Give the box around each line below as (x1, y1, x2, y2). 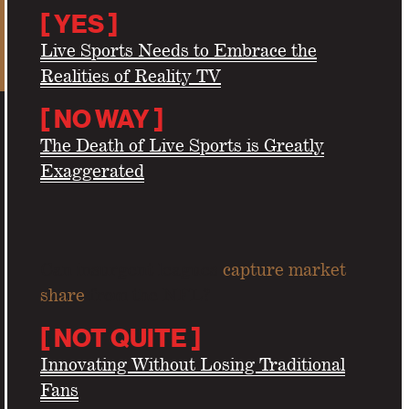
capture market (223, 258, 346, 280)
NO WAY (54, 104, 150, 135)
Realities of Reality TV (40, 65, 221, 87)
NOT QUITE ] (54, 323, 201, 354)
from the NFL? (85, 284, 211, 306)
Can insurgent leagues (40, 258, 223, 280)
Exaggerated (40, 160, 144, 182)
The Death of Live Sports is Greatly (40, 134, 324, 156)
